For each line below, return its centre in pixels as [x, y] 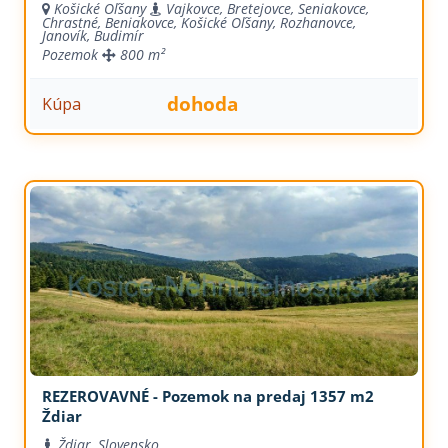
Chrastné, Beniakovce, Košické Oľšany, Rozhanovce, [198, 23]
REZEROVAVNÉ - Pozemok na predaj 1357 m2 [207, 396]
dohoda [203, 104]
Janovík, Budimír [92, 36]
